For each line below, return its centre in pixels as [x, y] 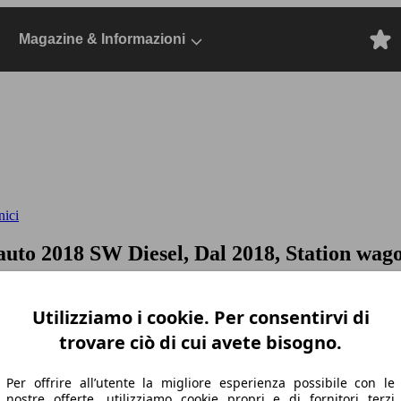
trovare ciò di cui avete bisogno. [200, 342]
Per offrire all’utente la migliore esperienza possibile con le [200, 382]
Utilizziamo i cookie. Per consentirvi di [200, 317]
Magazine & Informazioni [102, 39]
